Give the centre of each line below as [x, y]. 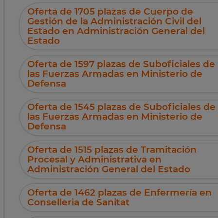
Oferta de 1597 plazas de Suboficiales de [121, 64]
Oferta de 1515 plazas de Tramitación [112, 150]
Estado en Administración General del [116, 31]
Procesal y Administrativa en [94, 160]
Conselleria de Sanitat [78, 202]
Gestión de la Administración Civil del [114, 21]
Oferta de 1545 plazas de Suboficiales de [121, 107]
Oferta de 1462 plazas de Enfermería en [119, 193]
